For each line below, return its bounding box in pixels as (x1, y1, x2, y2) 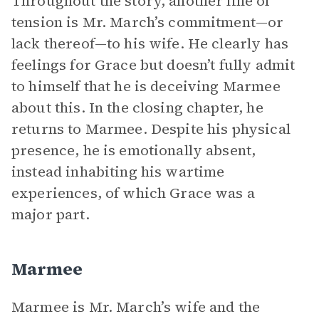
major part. (11, 204, 90, 224)
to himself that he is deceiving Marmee (11, 76, 281, 96)
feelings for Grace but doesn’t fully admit (11, 55, 296, 75)
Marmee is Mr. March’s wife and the (11, 297, 261, 317)
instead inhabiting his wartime (11, 162, 225, 182)
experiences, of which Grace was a (11, 183, 255, 203)
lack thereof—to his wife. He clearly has (11, 33, 288, 53)
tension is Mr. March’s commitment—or (11, 12, 284, 32)
